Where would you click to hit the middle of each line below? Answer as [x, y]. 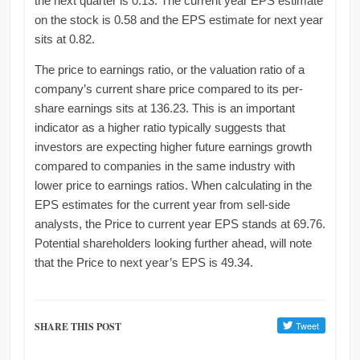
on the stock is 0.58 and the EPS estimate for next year [178, 20]
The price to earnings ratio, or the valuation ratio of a [169, 70]
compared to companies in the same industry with [164, 166]
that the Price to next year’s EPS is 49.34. [143, 263]
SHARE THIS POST [78, 327]
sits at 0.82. [64, 39]
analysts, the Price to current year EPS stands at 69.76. [180, 224]
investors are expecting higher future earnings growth [173, 147]
